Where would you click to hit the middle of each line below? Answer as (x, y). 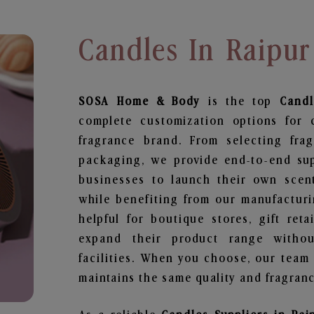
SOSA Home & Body (143, 102)
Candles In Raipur (195, 51)
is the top (244, 102)
